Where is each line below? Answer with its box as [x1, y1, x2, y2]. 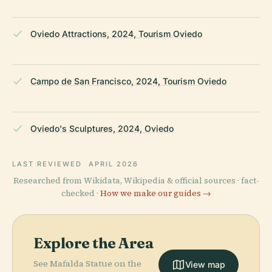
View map [185, 259, 225, 270]
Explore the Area [33, 234, 154, 253]
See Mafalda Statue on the [33, 257, 141, 270]
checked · [61, 188, 100, 200]
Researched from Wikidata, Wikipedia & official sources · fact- [13, 175, 259, 187]
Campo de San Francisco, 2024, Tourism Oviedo [30, 76, 226, 87]
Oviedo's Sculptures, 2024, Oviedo [30, 123, 174, 134]
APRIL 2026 [88, 160, 138, 169]
